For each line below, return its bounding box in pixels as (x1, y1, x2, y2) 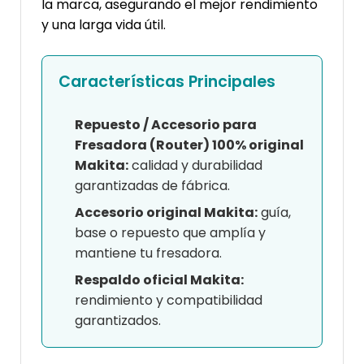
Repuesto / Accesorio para (75, 115, 257, 134)
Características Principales (58, 70, 275, 93)
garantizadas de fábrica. (75, 175, 230, 195)
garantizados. (75, 310, 161, 330)
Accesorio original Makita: (75, 202, 258, 222)
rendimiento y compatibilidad (75, 290, 262, 310)
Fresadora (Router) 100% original (75, 135, 304, 154)
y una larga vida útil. (41, 15, 166, 34)
